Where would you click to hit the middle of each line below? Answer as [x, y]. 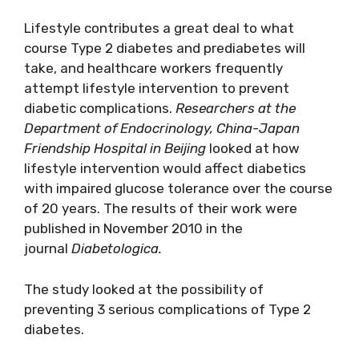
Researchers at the [236, 109]
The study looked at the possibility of [144, 289]
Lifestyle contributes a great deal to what [159, 28]
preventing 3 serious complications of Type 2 [167, 309]
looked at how [254, 149]
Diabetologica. [115, 249]
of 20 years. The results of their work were [161, 209]
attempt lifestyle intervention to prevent [157, 89]
